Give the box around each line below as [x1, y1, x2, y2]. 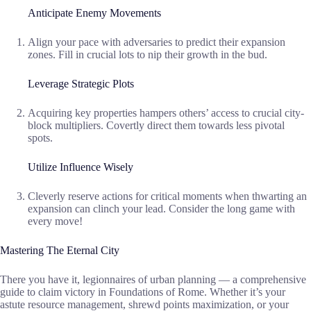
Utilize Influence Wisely [28, 161, 133, 174]
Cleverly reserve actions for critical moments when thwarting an [28, 190, 307, 203]
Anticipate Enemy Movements [28, 7, 161, 19]
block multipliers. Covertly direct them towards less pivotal [28, 119, 285, 132]
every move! [28, 215, 83, 228]
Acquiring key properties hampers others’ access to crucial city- [28, 107, 304, 119]
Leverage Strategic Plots [28, 78, 134, 90]
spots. [28, 132, 53, 144]
